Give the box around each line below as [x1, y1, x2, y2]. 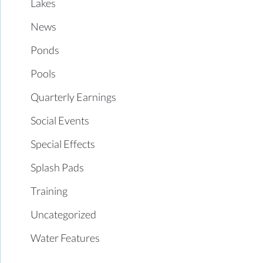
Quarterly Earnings [31, 90, 117, 103]
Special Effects [31, 137, 96, 150]
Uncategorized [31, 207, 97, 221]
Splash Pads [31, 160, 85, 174]
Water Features [31, 231, 100, 244]
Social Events [31, 113, 90, 127]
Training [31, 184, 68, 197]
